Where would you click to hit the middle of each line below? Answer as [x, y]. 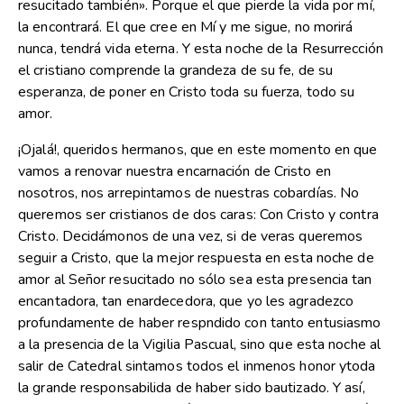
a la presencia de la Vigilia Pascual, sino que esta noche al [200, 345]
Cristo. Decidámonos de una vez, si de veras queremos [191, 237]
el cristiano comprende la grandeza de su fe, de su [176, 71]
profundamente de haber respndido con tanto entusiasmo [200, 323]
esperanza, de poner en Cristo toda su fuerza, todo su [187, 92]
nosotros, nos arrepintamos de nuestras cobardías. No [189, 193]
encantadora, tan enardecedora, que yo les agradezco [186, 302]
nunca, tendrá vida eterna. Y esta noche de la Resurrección [201, 49]
